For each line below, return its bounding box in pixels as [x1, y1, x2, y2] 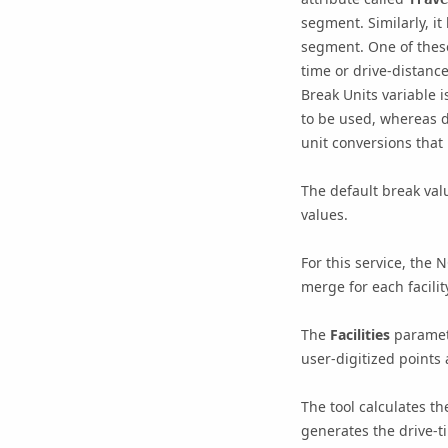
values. [300, 205, 348, 225]
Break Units [300, 85, 378, 105]
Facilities [329, 325, 390, 345]
